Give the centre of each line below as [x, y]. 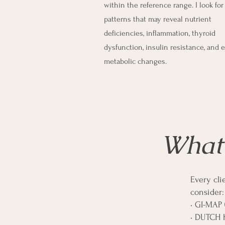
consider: [207, 192]
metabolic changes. [135, 61]
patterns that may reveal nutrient [158, 19]
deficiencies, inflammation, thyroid [160, 33]
